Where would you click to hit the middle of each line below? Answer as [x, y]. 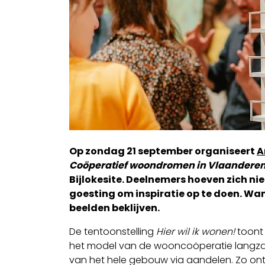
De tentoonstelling [113, 231]
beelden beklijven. [114, 208]
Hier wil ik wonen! [195, 231]
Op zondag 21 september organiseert [163, 151]
